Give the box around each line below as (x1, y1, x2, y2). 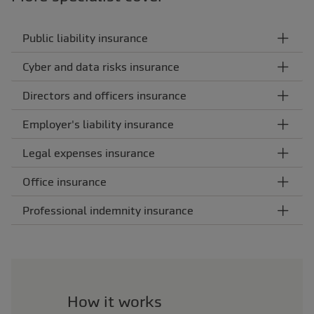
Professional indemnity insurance (22, 204, 193, 217)
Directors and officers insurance (22, 89, 186, 102)
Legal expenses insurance (22, 146, 155, 160)
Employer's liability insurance (22, 118, 174, 131)
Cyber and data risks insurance (22, 60, 179, 74)
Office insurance (22, 175, 107, 189)
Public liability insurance (22, 32, 148, 45)
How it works (67, 292, 162, 311)
